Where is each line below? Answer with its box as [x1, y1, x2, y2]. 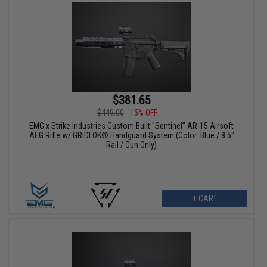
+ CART [192, 194, 217, 204]
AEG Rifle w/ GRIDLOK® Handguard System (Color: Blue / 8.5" [29, 131, 234, 141]
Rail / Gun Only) [106, 140, 157, 150]
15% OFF [129, 108, 157, 118]
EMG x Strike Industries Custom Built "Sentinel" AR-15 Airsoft [29, 121, 234, 131]
